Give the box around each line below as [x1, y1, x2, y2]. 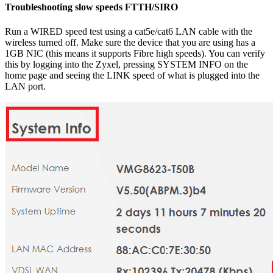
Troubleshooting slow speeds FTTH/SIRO [5, 2, 178, 13]
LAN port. [5, 80, 46, 91]
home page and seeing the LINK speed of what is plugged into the [5, 69, 260, 80]
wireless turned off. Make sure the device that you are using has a [5, 37, 255, 48]
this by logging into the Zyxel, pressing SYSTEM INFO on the [5, 58, 248, 69]
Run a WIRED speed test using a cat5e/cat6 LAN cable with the [5, 26, 252, 37]
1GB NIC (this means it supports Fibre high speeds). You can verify [5, 48, 265, 58]
